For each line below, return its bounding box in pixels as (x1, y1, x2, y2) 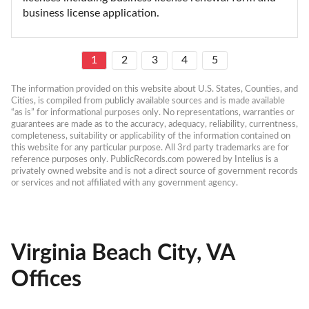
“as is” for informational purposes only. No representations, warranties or (11, 108, 295, 117)
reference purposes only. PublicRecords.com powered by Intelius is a (11, 154, 278, 163)
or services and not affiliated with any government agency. (11, 178, 238, 187)
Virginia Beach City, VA (11, 242, 235, 265)
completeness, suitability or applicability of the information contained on (11, 131, 290, 140)
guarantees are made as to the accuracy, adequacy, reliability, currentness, (11, 119, 298, 128)
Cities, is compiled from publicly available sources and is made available (11, 96, 285, 105)
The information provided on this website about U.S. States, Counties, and (11, 84, 298, 93)
